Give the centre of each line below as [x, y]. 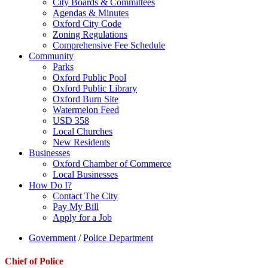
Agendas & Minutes [91, 13]
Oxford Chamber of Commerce [112, 164]
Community [51, 56]
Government [52, 238]
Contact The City [85, 196]
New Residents [81, 142]
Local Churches [83, 131]
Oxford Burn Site [86, 99]
